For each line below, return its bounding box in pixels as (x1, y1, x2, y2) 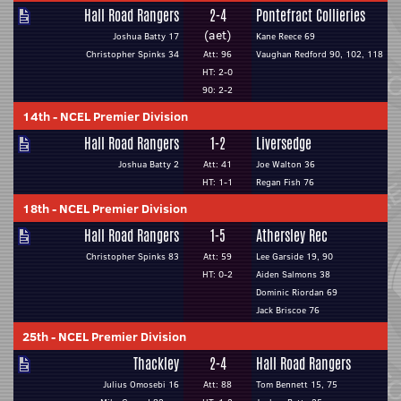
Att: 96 (203, 47, 232, 61)
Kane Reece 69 (256, 30, 315, 43)
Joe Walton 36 (256, 158, 315, 171)
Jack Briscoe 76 (256, 303, 320, 317)
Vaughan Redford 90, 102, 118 (256, 47, 383, 61)
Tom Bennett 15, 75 (256, 378, 337, 391)
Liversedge (256, 133, 311, 154)
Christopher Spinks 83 (86, 250, 179, 263)
